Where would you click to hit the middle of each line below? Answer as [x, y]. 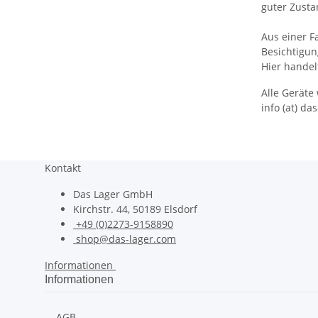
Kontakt [63, 168]
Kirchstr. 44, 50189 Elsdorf [135, 209]
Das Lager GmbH [113, 194]
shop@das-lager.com [126, 239]
